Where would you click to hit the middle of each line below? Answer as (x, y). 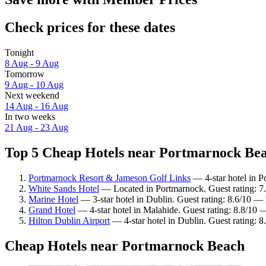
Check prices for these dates (90, 27)
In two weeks (30, 116)
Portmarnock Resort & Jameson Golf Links (110, 178)
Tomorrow (25, 74)
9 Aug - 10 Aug (34, 84)
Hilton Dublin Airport (69, 220)
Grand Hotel (52, 210)
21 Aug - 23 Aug (37, 127)
